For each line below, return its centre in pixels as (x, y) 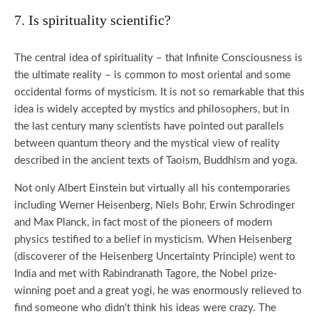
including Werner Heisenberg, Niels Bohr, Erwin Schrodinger (155, 205)
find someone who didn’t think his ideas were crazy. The (145, 308)
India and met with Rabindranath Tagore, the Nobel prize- (146, 274)
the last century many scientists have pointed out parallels (149, 126)
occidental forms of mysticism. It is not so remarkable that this (159, 92)
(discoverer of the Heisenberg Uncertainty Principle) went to (155, 257)
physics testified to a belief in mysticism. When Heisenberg (153, 240)
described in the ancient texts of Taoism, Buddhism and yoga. (156, 161)
